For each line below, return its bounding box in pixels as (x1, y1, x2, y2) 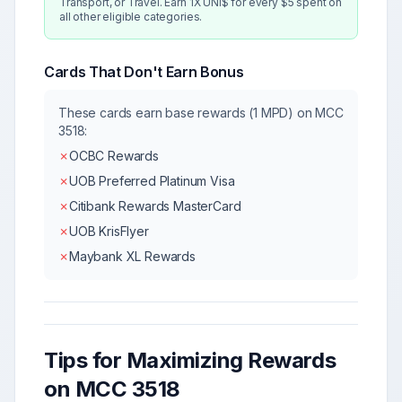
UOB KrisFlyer (68, 223, 149, 239)
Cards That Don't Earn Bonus (44, 63, 244, 81)
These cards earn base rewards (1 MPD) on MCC (58, 105, 344, 120)
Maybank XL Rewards (68, 249, 196, 264)
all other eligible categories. (59, 10, 203, 23)
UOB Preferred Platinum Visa (68, 173, 235, 188)
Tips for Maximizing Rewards (44, 347, 336, 373)
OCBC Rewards (68, 148, 159, 163)
